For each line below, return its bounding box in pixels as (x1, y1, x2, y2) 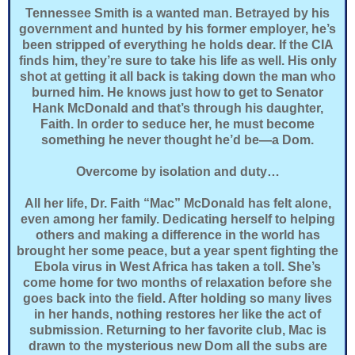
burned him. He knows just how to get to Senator (32, 85, 323, 99)
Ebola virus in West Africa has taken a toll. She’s (34, 259, 321, 273)
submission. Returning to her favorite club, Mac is (29, 323, 326, 337)
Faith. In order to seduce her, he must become (40, 116, 315, 131)
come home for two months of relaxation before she (23, 275, 332, 289)
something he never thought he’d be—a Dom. (41, 132, 314, 147)
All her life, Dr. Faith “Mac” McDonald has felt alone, (24, 196, 331, 210)
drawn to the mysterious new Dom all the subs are (28, 338, 327, 353)
